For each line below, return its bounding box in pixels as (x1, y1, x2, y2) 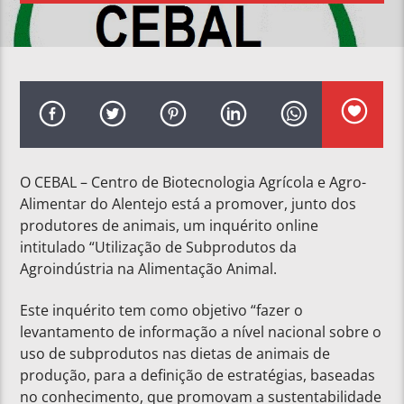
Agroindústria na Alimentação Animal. (20, 258, 278, 279)
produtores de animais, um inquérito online (20, 215, 319, 235)
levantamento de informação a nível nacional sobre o (20, 322, 382, 343)
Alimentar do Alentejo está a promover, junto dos (20, 193, 357, 214)
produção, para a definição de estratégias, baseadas (20, 365, 376, 386)
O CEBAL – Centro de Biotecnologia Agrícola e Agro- (20, 171, 367, 192)
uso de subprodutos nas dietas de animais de (20, 344, 331, 364)
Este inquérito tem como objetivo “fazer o (20, 300, 304, 321)
